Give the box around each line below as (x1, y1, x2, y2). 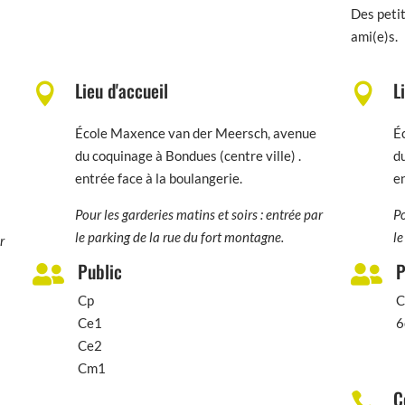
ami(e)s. (350, 28, 398, 45)
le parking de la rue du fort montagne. (74, 229, 284, 246)
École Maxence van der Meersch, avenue (74, 125, 316, 142)
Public (77, 258, 122, 286)
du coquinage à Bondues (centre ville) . (74, 147, 301, 165)
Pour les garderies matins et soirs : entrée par (74, 206, 323, 223)
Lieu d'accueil (74, 77, 168, 105)
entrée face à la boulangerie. (74, 170, 242, 187)
